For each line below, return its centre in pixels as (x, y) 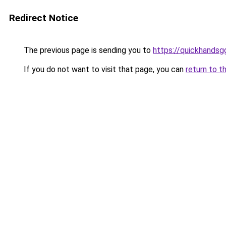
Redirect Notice (44, 18)
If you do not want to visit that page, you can (104, 69)
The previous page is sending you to (87, 50)
